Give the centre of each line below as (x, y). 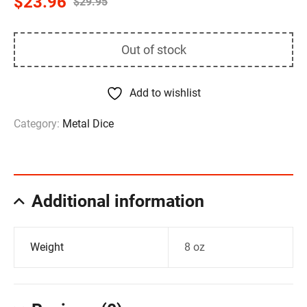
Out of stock (153, 50)
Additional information (118, 201)
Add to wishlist (165, 93)
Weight (47, 247)
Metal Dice (88, 124)
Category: (38, 124)
